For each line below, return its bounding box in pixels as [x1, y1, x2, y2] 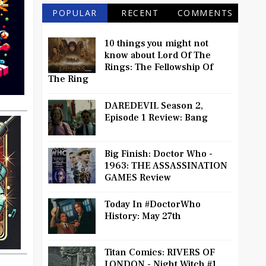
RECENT [121, 7, 159, 19]
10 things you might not [104, 37, 208, 50]
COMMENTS [177, 7, 233, 19]
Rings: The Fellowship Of [104, 61, 213, 74]
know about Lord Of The [104, 49, 211, 62]
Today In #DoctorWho [104, 198, 201, 211]
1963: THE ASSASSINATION [104, 160, 227, 172]
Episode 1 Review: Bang [104, 112, 208, 124]
